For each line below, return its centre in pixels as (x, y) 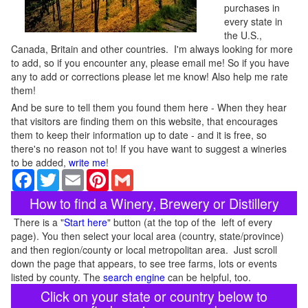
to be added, (40, 162)
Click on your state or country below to (154, 296)
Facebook (56, 175)
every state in (253, 21)
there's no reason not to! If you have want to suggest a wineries (149, 148)
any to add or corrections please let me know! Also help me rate (150, 76)
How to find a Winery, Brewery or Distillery (154, 203)
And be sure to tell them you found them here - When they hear (149, 107)
